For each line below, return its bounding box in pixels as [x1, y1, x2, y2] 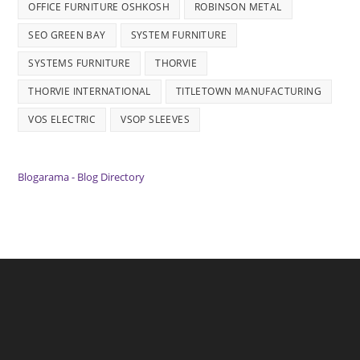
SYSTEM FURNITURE [130, 27, 227, 42]
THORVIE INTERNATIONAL [28, 84, 151, 98]
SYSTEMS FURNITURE [28, 55, 131, 70]
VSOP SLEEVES [121, 112, 190, 126]
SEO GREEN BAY [28, 27, 106, 42]
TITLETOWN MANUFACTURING [175, 84, 322, 98]
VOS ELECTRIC [28, 112, 96, 126]
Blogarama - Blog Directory [18, 169, 145, 184]
